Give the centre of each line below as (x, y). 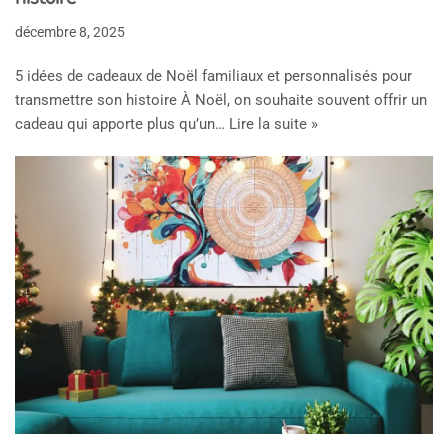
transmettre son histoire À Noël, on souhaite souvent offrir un (221, 99)
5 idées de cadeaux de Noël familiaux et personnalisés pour (213, 75)
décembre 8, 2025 (70, 31)
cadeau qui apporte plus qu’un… (122, 123)
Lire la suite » (273, 123)
